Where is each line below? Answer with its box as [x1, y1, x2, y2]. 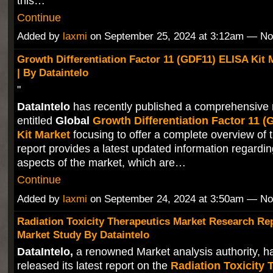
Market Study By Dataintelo [16, 229, 149, 241]
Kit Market [16, 128, 70, 141]
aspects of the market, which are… [16, 156, 186, 169]
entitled [16, 114, 52, 127]
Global [55, 114, 90, 127]
